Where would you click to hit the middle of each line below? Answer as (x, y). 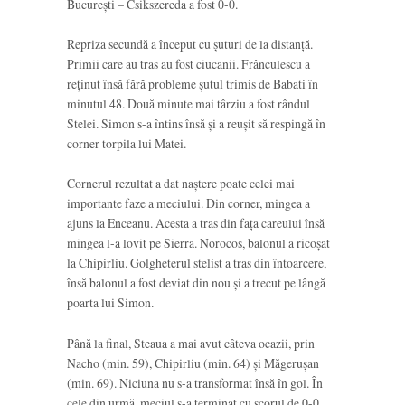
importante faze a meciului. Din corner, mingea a (188, 203)
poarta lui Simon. (110, 303)
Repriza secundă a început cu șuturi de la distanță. (190, 43)
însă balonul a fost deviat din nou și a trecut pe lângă (196, 283)
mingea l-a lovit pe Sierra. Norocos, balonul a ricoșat (198, 243)
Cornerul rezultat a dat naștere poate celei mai (181, 184)
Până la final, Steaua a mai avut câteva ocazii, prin (191, 343)
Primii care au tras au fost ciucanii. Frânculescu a (188, 63)
